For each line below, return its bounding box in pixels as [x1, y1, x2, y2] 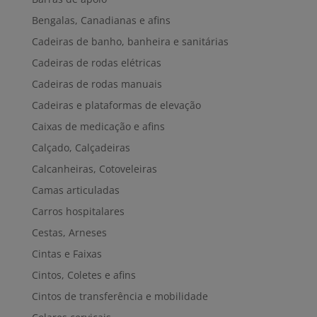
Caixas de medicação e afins [31, 119, 165, 133]
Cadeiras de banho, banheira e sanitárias [31, 34, 229, 48]
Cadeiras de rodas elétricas [31, 55, 161, 69]
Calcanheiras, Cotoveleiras [31, 161, 157, 175]
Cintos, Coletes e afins [31, 267, 136, 282]
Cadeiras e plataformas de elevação [31, 98, 201, 112]
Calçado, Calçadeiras [31, 140, 130, 154]
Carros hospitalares [31, 204, 125, 218]
